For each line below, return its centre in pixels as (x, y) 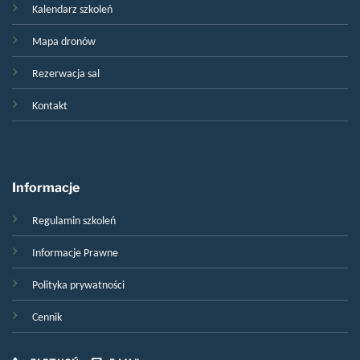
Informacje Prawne (75, 252)
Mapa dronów (63, 41)
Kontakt (49, 105)
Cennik (47, 316)
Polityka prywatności (78, 284)
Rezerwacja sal (65, 73)
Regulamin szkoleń (74, 220)
